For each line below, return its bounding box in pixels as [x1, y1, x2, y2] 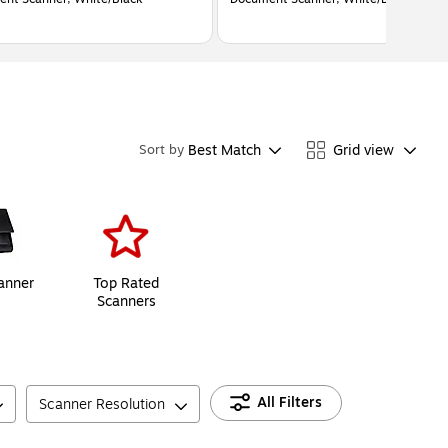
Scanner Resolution [39, 394, 165, 416]
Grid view [333, 139, 394, 161]
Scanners [96, 291, 156, 313]
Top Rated [93, 273, 159, 295]
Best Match [188, 139, 261, 161]
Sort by [139, 140, 184, 160]
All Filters [257, 392, 322, 414]
